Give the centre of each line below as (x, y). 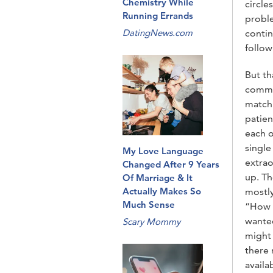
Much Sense (149, 204)
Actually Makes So (162, 191)
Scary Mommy (151, 222)
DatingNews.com (158, 33)
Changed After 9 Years (171, 164)
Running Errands (158, 16)
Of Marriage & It (158, 178)
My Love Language (163, 151)
